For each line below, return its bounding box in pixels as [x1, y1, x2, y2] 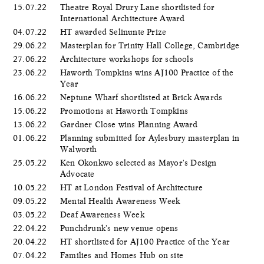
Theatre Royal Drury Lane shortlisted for [60, 2, 214, 12]
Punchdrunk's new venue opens [60, 223, 181, 233]
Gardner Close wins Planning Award [60, 119, 200, 129]
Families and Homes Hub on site [60, 250, 186, 260]
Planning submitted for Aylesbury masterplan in [60, 133, 240, 143]
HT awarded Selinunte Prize [60, 27, 169, 37]
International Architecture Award [60, 13, 187, 23]
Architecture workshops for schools [60, 54, 196, 64]
